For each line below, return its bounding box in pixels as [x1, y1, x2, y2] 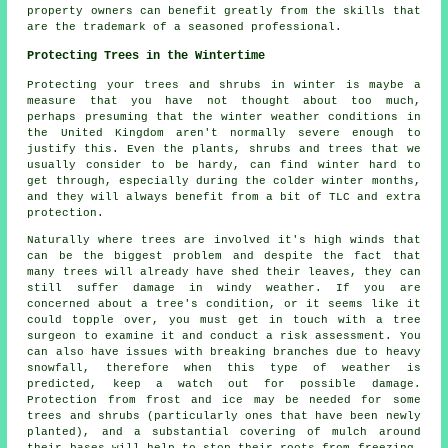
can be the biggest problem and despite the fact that [27, 249, 421, 262]
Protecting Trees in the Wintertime [27, 48, 266, 63]
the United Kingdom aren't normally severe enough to [27, 126, 421, 139]
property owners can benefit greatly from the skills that [27, 4, 421, 17]
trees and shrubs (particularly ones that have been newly [27, 409, 421, 422]
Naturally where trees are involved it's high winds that [27, 233, 421, 246]
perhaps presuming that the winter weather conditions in [27, 110, 421, 123]
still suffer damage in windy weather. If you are [27, 281, 421, 294]
